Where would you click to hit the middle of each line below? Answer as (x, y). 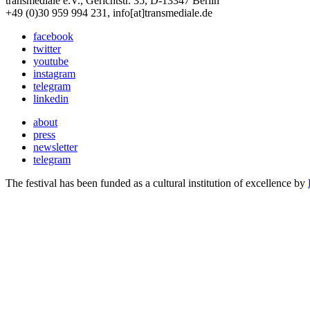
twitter (47, 49)
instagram (54, 74)
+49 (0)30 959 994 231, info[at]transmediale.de (109, 13)
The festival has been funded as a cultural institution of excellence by (157, 183)
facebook (53, 37)
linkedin (51, 99)
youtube (51, 62)
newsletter (55, 147)
